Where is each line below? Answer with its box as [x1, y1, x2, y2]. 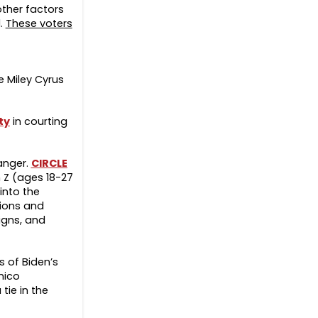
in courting [9, 114, 67, 129]
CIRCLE [31, 156, 67, 171]
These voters [5, 16, 72, 31]
